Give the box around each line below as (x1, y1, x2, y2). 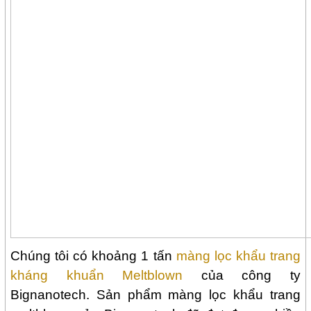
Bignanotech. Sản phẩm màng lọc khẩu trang (10, 287, 301, 303)
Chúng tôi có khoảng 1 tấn (10, 249, 176, 264)
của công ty (201, 268, 301, 283)
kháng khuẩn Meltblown (10, 268, 201, 283)
